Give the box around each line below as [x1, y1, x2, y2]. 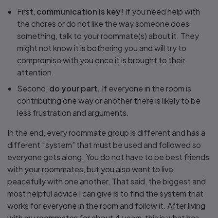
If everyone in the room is [100, 83, 191, 93]
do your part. [49, 83, 100, 93]
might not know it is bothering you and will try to [17, 43, 186, 53]
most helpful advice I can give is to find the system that [7, 188, 203, 199]
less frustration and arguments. [17, 108, 129, 118]
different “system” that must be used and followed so [7, 140, 201, 150]
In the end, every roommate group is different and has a [7, 127, 205, 138]
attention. [17, 67, 54, 77]
